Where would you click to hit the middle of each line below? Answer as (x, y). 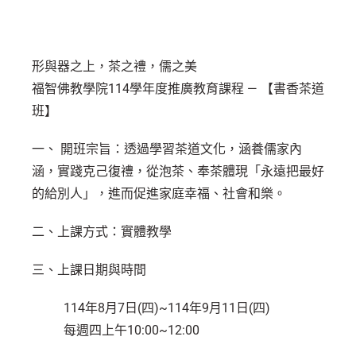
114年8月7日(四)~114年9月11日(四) (167, 308)
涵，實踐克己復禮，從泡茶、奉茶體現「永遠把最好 (178, 171)
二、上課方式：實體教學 (102, 232)
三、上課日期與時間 (89, 270)
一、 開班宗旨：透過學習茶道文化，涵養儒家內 (167, 149)
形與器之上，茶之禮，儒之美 (114, 66)
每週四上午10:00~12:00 (132, 330)
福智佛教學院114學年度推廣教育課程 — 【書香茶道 (178, 89)
